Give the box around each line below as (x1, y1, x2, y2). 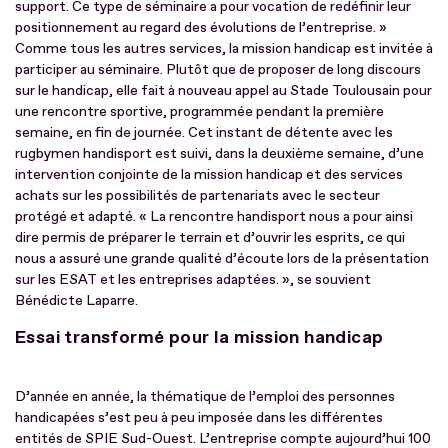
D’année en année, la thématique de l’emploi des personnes (15, 387, 395, 405)
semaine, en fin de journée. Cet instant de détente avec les (15, 123, 393, 141)
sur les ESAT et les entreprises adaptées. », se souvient (15, 270, 371, 288)
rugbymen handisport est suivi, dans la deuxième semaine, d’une (15, 144, 424, 162)
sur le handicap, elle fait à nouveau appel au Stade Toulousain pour (15, 81, 432, 99)
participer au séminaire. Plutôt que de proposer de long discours (15, 60, 421, 78)
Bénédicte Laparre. (15, 291, 138, 309)
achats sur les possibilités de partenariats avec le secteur (15, 186, 380, 204)
